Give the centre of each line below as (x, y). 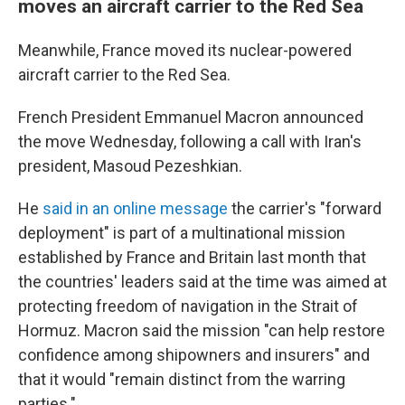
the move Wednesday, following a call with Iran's (190, 141)
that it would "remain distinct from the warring (182, 379)
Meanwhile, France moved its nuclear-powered (185, 50)
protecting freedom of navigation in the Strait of (188, 306)
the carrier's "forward (305, 208)
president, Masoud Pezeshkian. (130, 166)
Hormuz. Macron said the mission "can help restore (202, 330)
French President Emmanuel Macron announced (191, 117)
